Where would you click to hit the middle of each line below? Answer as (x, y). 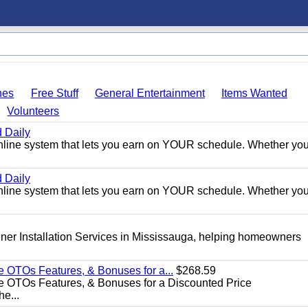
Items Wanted (255, 93)
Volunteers (33, 111)
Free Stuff (54, 93)
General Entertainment (150, 93)
